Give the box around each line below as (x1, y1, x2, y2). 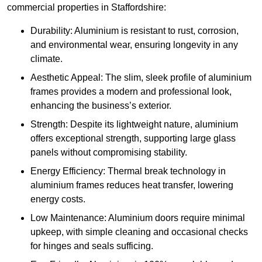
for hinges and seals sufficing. (30, 241, 153, 251)
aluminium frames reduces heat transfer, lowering (30, 180, 233, 191)
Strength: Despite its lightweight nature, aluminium (30, 119, 238, 130)
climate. (30, 54, 63, 64)
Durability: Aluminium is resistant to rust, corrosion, (30, 26, 239, 36)
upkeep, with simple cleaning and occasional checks (30, 227, 248, 237)
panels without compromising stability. (30, 147, 187, 158)
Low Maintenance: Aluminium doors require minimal (30, 213, 245, 223)
